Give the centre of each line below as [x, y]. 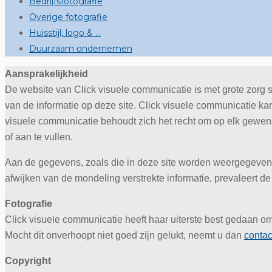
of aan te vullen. [39, 137]
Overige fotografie [68, 17]
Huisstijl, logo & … [65, 33]
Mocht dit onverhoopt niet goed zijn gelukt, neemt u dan [124, 235]
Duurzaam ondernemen [81, 49]
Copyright [28, 261]
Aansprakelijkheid [46, 74]
